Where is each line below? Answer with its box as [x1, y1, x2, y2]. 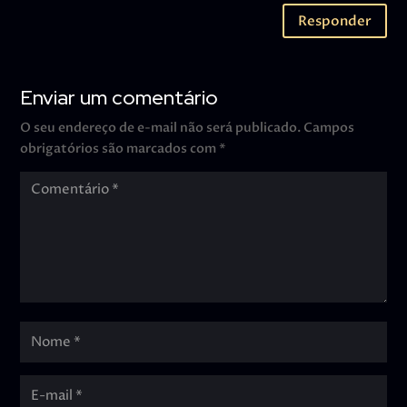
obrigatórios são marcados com [20, 140, 220, 158]
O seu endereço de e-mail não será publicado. [20, 119, 302, 137]
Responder [297, 11, 372, 30]
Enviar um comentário [20, 84, 219, 112]
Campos [303, 119, 355, 137]
